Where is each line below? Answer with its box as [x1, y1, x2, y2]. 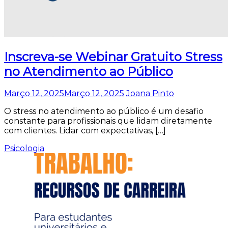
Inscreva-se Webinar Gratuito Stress [4, 49, 222, 64]
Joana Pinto [126, 89, 174, 99]
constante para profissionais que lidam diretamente [4, 116, 212, 126]
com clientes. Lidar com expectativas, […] [4, 126, 166, 136]
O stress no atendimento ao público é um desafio [4, 106, 204, 117]
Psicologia [4, 144, 44, 154]
